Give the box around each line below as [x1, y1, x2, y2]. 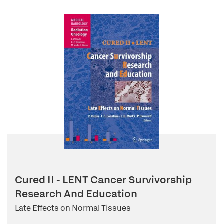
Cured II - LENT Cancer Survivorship [15, 173, 192, 186]
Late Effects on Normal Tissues [15, 203, 131, 213]
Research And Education [15, 187, 137, 200]
